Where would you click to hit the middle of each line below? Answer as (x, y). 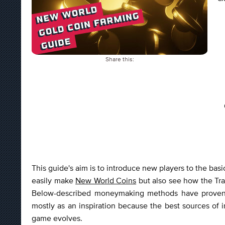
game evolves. (58, 218)
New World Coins (106, 180)
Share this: (120, 59)
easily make (54, 180)
